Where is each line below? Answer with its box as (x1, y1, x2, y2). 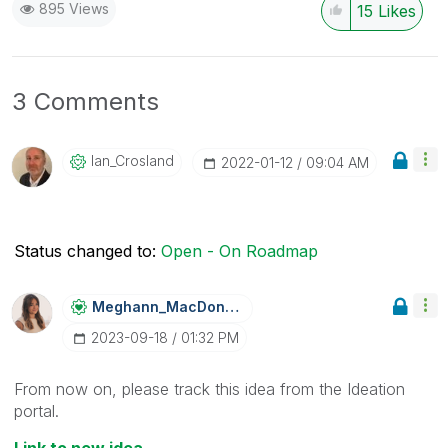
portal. (14, 400, 64, 421)
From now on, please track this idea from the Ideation (14, 378, 405, 399)
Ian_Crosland (91, 151, 174, 169)
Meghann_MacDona (225, 297, 239, 315)
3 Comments (12, 86, 159, 116)
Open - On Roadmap (161, 240, 318, 261)
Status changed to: (14, 240, 161, 261)
